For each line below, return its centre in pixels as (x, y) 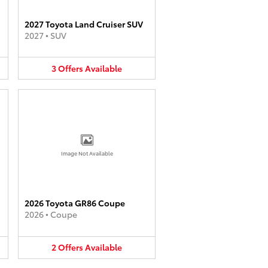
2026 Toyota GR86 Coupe (75, 203)
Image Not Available (87, 153)
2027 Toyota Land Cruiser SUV (84, 24)
